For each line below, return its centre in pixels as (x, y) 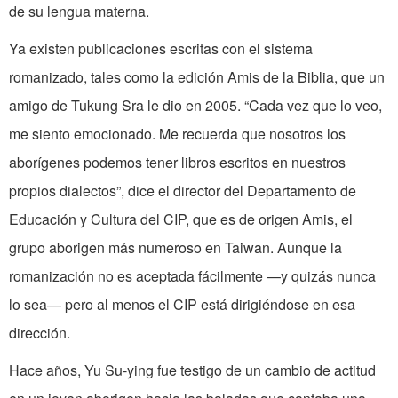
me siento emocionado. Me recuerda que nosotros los (177, 134)
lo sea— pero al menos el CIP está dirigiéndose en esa (182, 305)
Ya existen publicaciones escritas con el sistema (161, 49)
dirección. (40, 333)
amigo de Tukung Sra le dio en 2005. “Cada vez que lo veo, (195, 106)
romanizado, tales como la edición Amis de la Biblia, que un (197, 77)
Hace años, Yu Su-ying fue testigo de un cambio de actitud (192, 370)
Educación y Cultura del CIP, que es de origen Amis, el (181, 219)
